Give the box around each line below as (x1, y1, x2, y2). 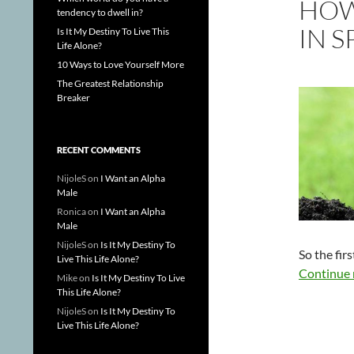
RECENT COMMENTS (57, 145, 141, 155)
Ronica (57, 205, 86, 217)
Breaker (57, 92, 90, 104)
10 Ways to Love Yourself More (57, 58, 184, 70)
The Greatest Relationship (57, 77, 164, 89)
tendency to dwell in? (57, 6, 143, 18)
